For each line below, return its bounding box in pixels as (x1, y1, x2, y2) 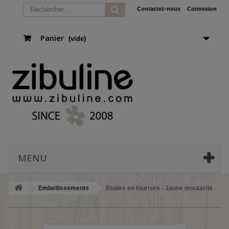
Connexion (187, 6, 217, 12)
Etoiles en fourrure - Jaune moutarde (106, 185, 213, 192)
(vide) (68, 35, 86, 42)
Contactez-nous (137, 6, 180, 12)
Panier (40, 33, 64, 43)
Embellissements (38, 185, 89, 192)
